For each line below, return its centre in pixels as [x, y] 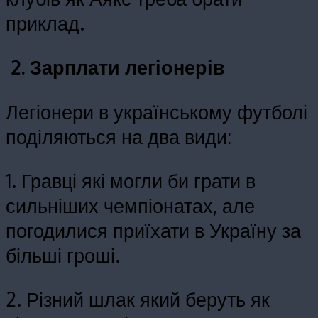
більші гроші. [63, 254]
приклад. [45, 23]
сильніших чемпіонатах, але [130, 205]
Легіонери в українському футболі [157, 111]
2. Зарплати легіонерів [115, 67]
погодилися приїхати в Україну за [153, 230]
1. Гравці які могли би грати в [131, 180]
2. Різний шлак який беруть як [138, 298]
